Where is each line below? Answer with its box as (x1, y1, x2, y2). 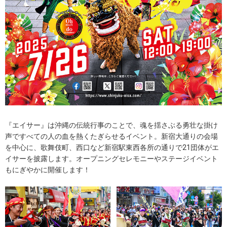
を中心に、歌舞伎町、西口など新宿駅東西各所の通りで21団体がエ (5, 143, 219, 152)
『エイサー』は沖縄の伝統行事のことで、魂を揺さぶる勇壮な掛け (5, 121, 218, 130)
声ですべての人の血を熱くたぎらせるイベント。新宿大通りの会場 (5, 132, 218, 141)
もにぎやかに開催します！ (5, 166, 90, 174)
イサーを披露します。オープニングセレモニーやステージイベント (5, 155, 218, 163)
